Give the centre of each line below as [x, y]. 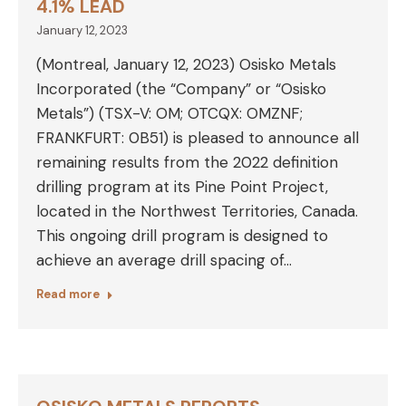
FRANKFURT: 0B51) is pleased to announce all [198, 138]
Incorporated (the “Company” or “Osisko [181, 89]
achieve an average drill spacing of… [164, 260]
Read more [68, 294]
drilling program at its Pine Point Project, [182, 187]
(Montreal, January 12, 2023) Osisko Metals [186, 64]
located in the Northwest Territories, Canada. [197, 211]
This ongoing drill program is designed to [182, 236]
